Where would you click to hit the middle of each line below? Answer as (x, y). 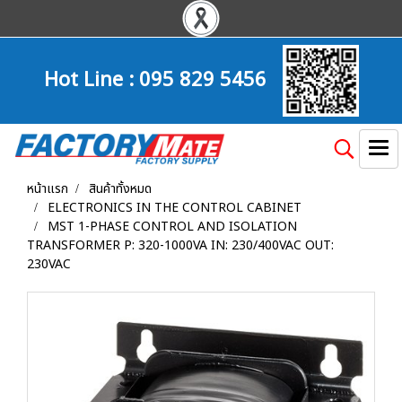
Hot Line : (91, 78)
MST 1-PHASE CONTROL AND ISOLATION (172, 227)
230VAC (49, 264)
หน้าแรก (48, 189)
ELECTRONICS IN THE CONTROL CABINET (175, 208)
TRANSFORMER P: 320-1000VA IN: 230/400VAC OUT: (180, 245)
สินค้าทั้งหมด (120, 189)
